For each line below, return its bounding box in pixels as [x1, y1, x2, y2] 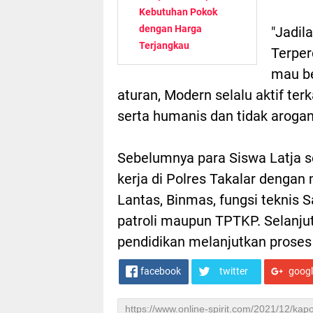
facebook [140, 265, 181, 277]
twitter [219, 265, 248, 277]
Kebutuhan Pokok [139, 6, 217, 17]
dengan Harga [139, 22, 202, 34]
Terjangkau [139, 39, 189, 51]
